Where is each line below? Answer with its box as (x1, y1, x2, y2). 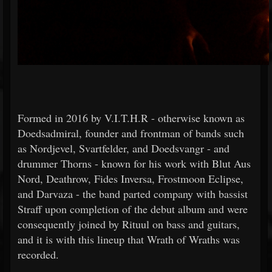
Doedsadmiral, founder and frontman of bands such (18, 126, 244, 141)
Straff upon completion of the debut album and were (18, 202, 248, 217)
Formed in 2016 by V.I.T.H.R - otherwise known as (18, 110, 245, 126)
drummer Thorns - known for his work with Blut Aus (18, 156, 251, 171)
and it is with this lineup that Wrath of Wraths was (18, 232, 240, 247)
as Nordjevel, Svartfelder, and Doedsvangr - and (18, 141, 229, 156)
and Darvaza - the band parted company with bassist (18, 186, 248, 202)
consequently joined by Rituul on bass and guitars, (18, 217, 240, 232)
